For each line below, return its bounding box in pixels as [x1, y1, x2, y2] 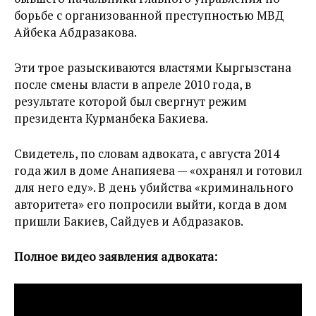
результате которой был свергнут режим [14, 92, 247, 109]
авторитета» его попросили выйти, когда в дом [14, 195, 287, 212]
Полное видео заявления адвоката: [14, 248, 217, 265]
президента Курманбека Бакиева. [14, 109, 208, 126]
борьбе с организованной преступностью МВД [14, 6, 284, 23]
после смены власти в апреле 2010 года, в [14, 75, 251, 92]
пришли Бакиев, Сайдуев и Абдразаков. [14, 212, 243, 229]
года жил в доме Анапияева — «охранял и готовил [14, 162, 302, 178]
